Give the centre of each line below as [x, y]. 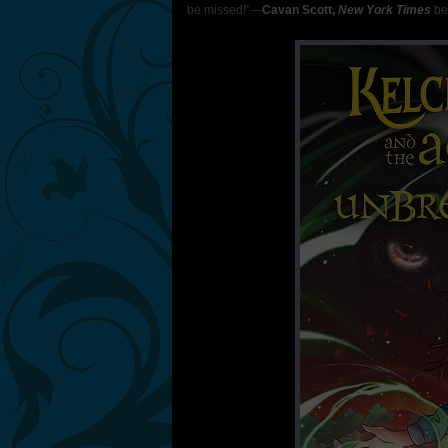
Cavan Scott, [300, 10]
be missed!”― [224, 10]
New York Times [384, 10]
